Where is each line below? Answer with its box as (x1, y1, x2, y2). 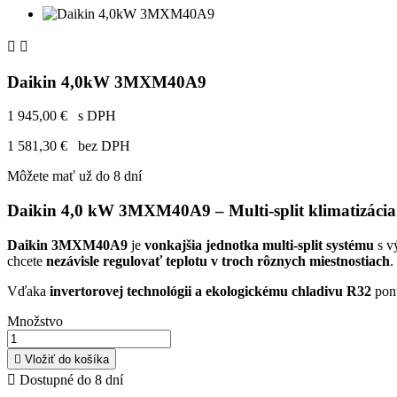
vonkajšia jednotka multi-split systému (144, 237, 374, 253)
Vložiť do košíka (25, 352, 109, 366)
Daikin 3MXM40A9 (7, 237, 128, 253)
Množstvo (7, 313, 63, 329)
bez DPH (71, 138, 130, 154)
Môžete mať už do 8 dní (7, 168, 142, 184)
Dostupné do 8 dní (16, 371, 123, 387)
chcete (7, 253, 46, 269)
